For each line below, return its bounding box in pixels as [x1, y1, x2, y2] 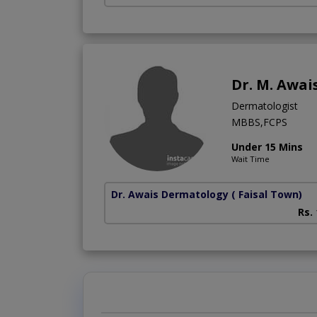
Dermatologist [231, 99, 298, 113]
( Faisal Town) [231, 188, 302, 202]
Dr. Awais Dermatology [111, 188, 229, 202]
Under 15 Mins [231, 140, 303, 154]
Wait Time [231, 154, 270, 165]
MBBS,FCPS [231, 115, 287, 129]
